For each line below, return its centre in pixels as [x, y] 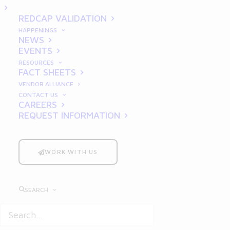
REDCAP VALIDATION [63, 18]
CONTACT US [38, 95]
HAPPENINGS [38, 30]
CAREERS [38, 104]
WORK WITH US [71, 152]
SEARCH [36, 190]
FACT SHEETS [47, 72]
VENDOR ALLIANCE [46, 84]
